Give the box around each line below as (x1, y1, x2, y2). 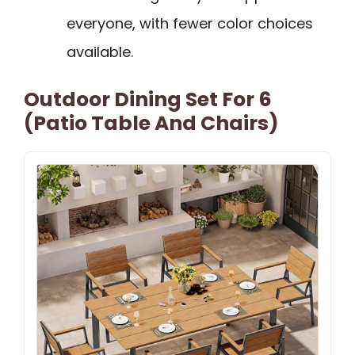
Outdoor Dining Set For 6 (24, 86, 272, 114)
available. (67, 42, 133, 63)
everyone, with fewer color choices (67, 13, 313, 34)
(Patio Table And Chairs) (24, 109, 279, 138)
